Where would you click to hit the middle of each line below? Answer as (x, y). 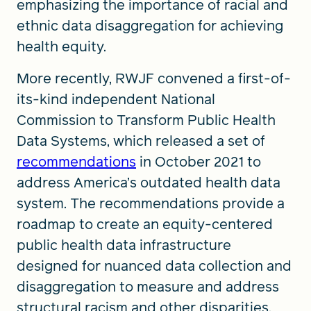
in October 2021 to (199, 161)
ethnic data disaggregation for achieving (150, 25)
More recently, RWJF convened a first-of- (154, 78)
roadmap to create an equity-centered (145, 224)
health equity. (67, 46)
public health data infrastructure (124, 245)
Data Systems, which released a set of (141, 141)
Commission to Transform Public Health (146, 120)
